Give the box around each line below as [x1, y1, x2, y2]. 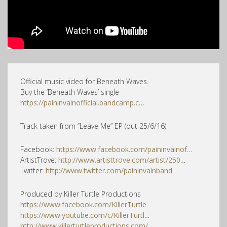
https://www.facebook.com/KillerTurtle [20, 199, 146, 209]
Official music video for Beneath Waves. [20, 76, 148, 86]
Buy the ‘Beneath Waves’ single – [20, 87, 125, 97]
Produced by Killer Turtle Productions [20, 188, 141, 199]
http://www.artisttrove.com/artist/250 [58, 155, 180, 165]
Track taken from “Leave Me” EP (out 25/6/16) [20, 121, 166, 131]
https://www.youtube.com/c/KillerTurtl [20, 210, 144, 220]
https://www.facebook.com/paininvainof [56, 144, 187, 154]
